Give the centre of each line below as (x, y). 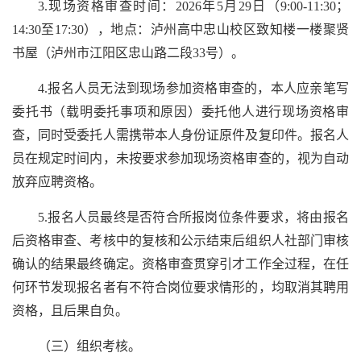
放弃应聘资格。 (57, 181)
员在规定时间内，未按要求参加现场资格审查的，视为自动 (180, 158)
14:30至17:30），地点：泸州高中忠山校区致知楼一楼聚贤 (180, 29)
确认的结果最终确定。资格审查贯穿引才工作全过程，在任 (180, 263)
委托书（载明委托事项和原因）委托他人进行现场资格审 (180, 111)
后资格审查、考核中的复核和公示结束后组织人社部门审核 (180, 240)
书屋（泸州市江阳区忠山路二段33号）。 (128, 52)
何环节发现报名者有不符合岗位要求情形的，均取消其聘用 (180, 287)
